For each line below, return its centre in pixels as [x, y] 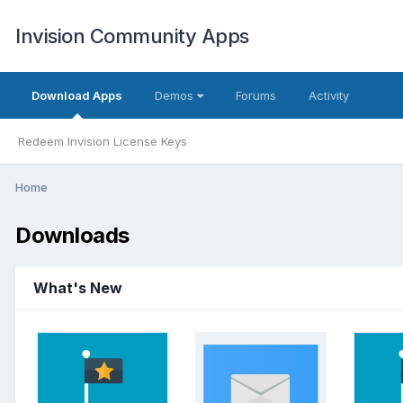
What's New [78, 287]
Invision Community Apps [132, 36]
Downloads [72, 235]
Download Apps [77, 95]
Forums [256, 95]
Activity [329, 95]
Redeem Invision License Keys [103, 141]
